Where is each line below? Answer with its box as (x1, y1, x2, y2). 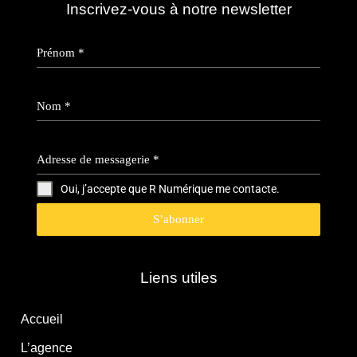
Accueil (21, 312, 63, 327)
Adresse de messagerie (37, 153, 153, 167)
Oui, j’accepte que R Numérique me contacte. (61, 182, 280, 196)
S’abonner (153, 213, 204, 226)
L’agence (21, 341, 73, 355)
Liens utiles (139, 269, 218, 287)
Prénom (37, 46, 78, 60)
